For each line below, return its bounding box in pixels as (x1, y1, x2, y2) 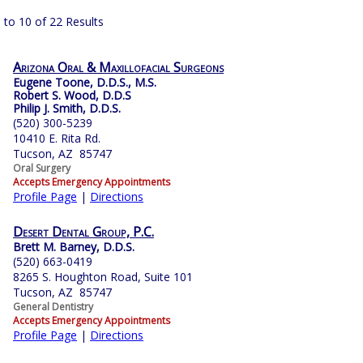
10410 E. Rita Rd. (13, 130, 100, 147)
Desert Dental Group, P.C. (13, 223, 154, 241)
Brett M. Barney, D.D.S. (13, 239, 135, 255)
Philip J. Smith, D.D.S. (13, 100, 121, 117)
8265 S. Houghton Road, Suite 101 (13, 269, 193, 285)
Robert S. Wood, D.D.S (13, 88, 131, 104)
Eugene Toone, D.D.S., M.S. (13, 75, 156, 91)
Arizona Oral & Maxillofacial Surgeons (13, 58, 224, 77)
